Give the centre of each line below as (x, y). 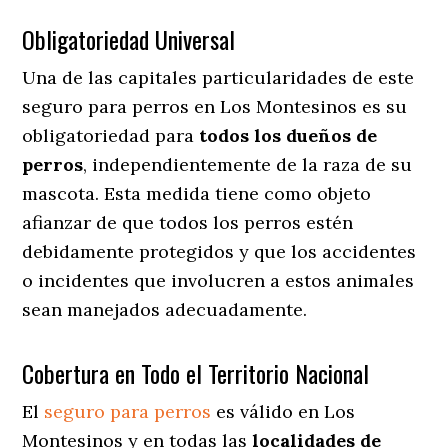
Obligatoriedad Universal (129, 38)
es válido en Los (283, 411)
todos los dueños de (288, 135)
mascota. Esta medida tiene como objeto (197, 193)
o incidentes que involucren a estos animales (218, 280)
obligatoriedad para (111, 135)
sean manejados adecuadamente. (165, 309)
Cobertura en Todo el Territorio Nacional (196, 372)
